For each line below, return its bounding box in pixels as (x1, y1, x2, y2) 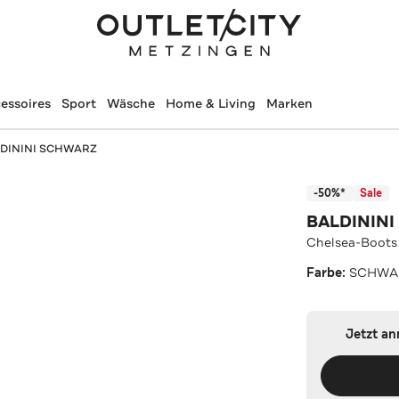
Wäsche (106, 95, 155, 111)
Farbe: (306, 264, 350, 281)
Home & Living (165, 95, 256, 111)
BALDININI (306, 210, 395, 232)
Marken (265, 95, 313, 111)
